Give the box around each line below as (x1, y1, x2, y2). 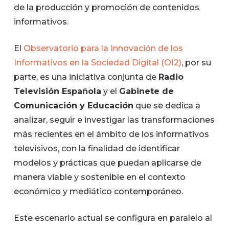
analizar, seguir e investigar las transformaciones (13, 114, 215, 125)
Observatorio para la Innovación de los (23, 43, 183, 53)
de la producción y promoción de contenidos (13, 2, 199, 12)
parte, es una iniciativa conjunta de (13, 72, 158, 82)
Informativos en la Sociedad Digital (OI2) (13, 57, 181, 67)
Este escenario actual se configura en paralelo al (13, 213, 212, 223)
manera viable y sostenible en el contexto (13, 172, 186, 182)
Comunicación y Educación (13, 100, 133, 110)
